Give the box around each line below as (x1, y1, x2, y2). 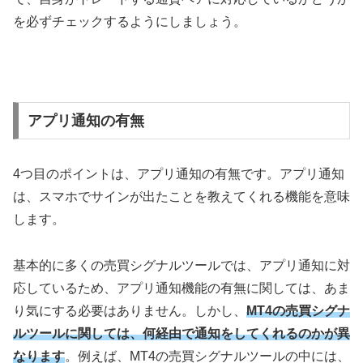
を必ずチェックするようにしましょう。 (13, 14, 246, 28)
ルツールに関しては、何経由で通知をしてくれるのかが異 (13, 326, 350, 340)
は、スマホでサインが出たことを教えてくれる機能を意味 (13, 190, 350, 204)
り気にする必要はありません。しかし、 (13, 303, 246, 318)
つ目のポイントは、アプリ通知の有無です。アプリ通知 (20, 167, 344, 181)
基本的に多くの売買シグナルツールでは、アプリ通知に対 (13, 258, 350, 272)
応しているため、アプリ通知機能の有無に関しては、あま (13, 280, 350, 295)
